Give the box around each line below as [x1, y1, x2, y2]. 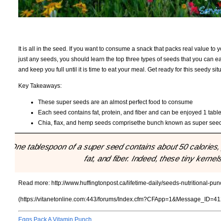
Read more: [18, 180, 51, 187]
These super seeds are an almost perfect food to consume [38, 98, 193, 106]
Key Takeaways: [18, 82, 62, 89]
